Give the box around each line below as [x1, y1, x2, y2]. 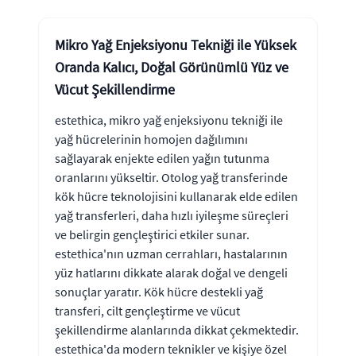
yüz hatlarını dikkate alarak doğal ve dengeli [55, 264, 288, 281]
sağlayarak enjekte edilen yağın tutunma [55, 149, 269, 166]
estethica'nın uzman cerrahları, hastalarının [55, 245, 288, 261]
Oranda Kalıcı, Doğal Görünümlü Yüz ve [55, 57, 288, 76]
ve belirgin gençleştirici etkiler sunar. [55, 226, 250, 242]
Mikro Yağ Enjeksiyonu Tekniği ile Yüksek [55, 35, 296, 54]
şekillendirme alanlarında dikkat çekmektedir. [55, 321, 299, 338]
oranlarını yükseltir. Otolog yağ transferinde [55, 168, 288, 185]
